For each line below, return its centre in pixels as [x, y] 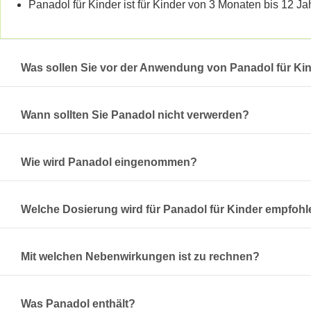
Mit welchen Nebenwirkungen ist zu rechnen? [140, 256]
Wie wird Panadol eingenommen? [109, 162]
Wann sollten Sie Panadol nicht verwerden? [135, 115]
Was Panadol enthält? [78, 303]
